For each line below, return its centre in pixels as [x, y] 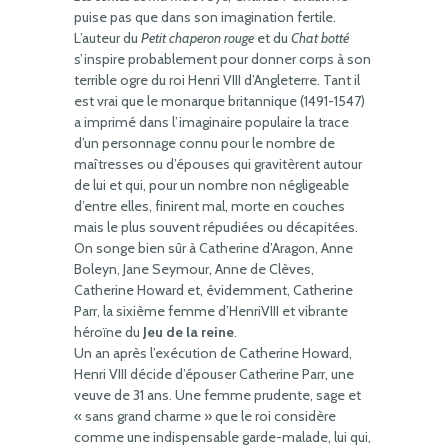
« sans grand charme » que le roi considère [205, 416]
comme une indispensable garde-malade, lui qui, [222, 437]
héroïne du [108, 332]
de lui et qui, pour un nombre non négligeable [211, 185]
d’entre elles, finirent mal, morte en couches [209, 206]
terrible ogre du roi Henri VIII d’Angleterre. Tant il [217, 80]
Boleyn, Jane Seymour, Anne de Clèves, [194, 269]
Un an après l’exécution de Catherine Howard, [213, 353]
